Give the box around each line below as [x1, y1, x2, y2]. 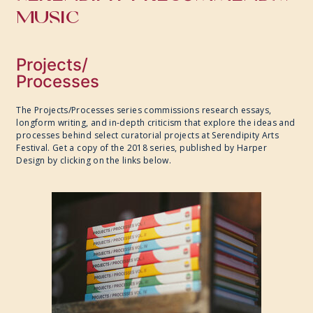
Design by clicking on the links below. [16, 154, 172, 167]
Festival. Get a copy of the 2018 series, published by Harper [16, 142, 268, 154]
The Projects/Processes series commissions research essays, [16, 104, 272, 117]
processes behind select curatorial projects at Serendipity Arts [16, 129, 279, 142]
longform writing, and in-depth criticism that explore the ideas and [16, 117, 296, 129]
